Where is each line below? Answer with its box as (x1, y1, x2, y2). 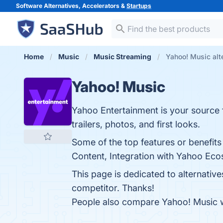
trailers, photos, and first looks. (72, 119, 200, 129)
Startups (126, 2, 151, 9)
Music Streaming (94, 52, 151, 61)
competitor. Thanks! (72, 183, 154, 193)
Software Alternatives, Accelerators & (16, 2, 126, 9)
